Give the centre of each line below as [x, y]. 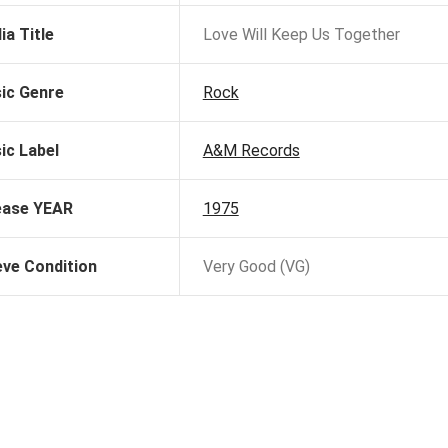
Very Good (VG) [256, 267]
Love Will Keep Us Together [301, 35]
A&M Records [251, 151]
